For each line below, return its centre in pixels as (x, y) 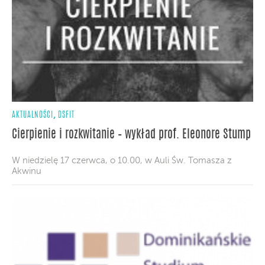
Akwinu (27, 171)
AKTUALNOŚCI (33, 115)
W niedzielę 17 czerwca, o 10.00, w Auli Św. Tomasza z (122, 160)
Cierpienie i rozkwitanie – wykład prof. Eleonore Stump (131, 135)
